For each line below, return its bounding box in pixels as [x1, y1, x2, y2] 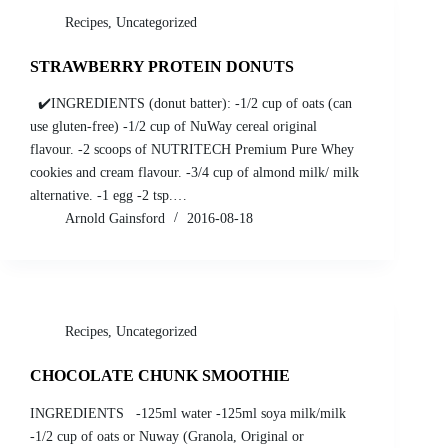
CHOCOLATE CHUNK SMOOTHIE [30, 367, 290, 385]
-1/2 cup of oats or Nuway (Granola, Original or [30, 429, 304, 445]
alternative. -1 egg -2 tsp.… [30, 188, 187, 204]
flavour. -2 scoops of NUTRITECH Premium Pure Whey [30, 142, 354, 158]
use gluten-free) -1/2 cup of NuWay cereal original [30, 119, 317, 135]
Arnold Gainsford [65, 211, 165, 227]
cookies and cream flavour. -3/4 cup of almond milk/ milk [30, 165, 359, 181]
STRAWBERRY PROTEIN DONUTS [30, 57, 294, 75]
